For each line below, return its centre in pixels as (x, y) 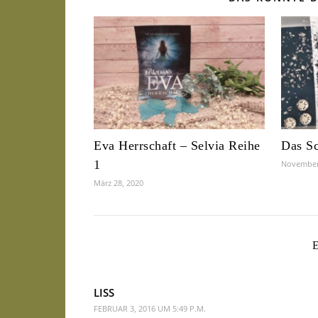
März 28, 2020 (119, 183)
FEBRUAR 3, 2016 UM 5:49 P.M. (150, 309)
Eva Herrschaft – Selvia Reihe (177, 146)
